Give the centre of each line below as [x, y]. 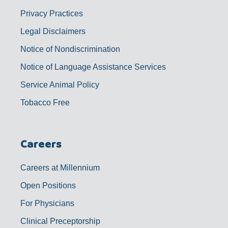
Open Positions [48, 185]
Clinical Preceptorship [60, 221]
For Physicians [47, 203]
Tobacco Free [45, 102]
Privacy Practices [52, 13]
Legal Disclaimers [53, 31]
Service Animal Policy [60, 84]
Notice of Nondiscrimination [70, 49]
